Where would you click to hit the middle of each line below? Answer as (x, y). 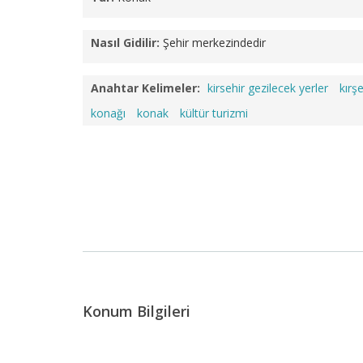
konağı (108, 113)
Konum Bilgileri (137, 311)
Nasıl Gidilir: (125, 43)
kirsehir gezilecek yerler (268, 88)
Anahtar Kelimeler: (145, 88)
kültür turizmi (214, 113)
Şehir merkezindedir (214, 43)
